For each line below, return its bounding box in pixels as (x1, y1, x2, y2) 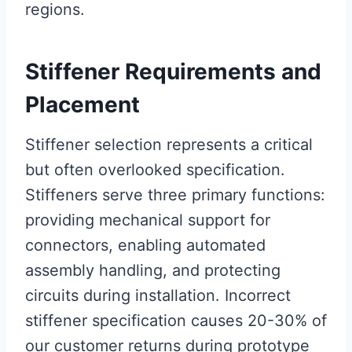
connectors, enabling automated (25, 235, 266, 255)
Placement (25, 90, 140, 118)
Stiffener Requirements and (25, 57, 321, 85)
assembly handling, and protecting (25, 260, 280, 280)
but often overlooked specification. (25, 159, 285, 179)
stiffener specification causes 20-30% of (25, 310, 327, 330)
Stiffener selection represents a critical (25, 134, 313, 154)
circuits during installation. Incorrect (25, 285, 291, 305)
